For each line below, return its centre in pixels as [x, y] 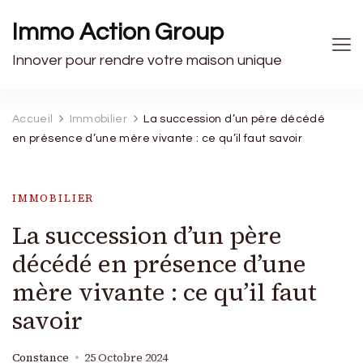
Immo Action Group [118, 32]
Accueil [33, 119]
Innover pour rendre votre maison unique [147, 60]
